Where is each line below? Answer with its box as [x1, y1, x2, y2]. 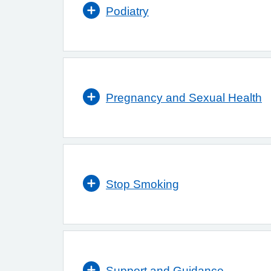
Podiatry [106, 5, 149, 17]
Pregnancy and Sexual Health [106, 92, 262, 103]
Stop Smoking [106, 178, 179, 190]
